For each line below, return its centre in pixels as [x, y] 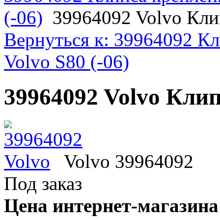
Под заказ [43, 184]
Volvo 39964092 [129, 162]
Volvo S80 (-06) [67, 62]
